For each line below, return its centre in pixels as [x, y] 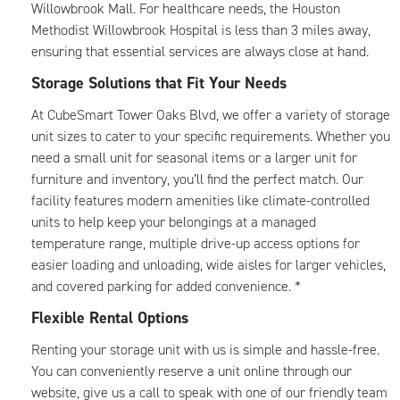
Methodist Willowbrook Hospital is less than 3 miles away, [201, 30]
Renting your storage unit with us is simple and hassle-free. [205, 350]
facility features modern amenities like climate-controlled [200, 200]
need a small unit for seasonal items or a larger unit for [194, 158]
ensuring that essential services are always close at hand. [202, 51]
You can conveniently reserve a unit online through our [192, 371]
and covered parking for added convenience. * [166, 286]
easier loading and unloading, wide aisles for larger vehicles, [208, 265]
